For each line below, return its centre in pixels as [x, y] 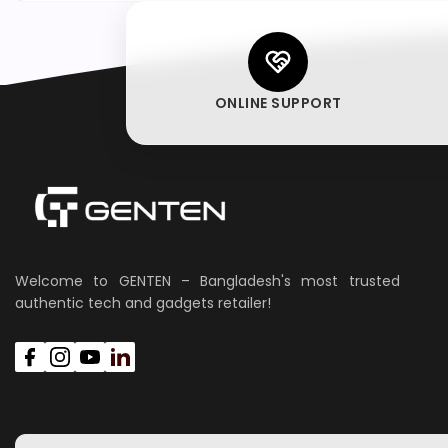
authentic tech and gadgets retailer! [143, 302]
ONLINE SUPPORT [278, 103]
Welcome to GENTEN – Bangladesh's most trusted [207, 280]
